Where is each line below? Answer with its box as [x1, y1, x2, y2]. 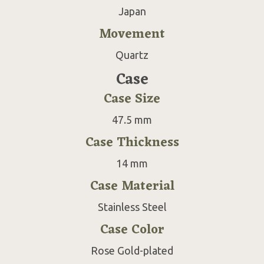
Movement [99, 22, 165, 46]
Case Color [100, 218, 164, 242]
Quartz [115, 48, 148, 61]
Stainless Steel [97, 200, 167, 213]
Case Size [104, 87, 160, 111]
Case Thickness [85, 131, 179, 154]
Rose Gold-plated [91, 244, 173, 256]
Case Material [90, 174, 174, 198]
